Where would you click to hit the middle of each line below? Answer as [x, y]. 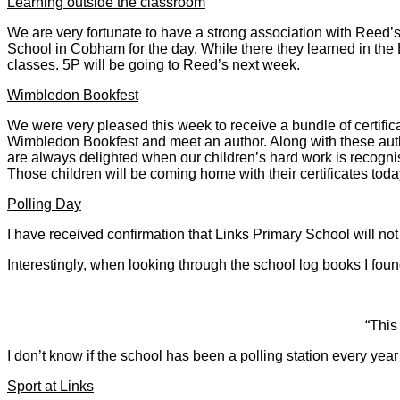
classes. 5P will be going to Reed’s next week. [154, 64]
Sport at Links [50, 386]
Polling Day [44, 204]
